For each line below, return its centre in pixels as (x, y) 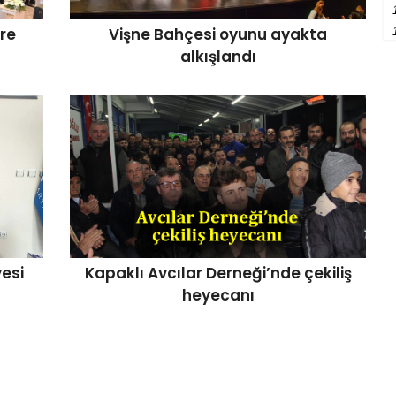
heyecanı (218, 295)
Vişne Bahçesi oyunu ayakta (218, 34)
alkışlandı (218, 57)
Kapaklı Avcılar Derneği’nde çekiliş (218, 273)
